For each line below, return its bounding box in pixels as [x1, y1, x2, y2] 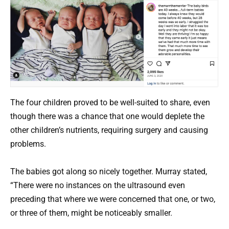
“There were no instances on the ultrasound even [10, 180, 185, 190]
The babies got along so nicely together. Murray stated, [10, 166, 207, 176]
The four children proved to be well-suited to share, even [10, 97, 210, 107]
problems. [10, 139, 46, 149]
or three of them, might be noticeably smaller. [10, 208, 172, 218]
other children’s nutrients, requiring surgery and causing [10, 125, 208, 135]
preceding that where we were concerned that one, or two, [10, 194, 215, 204]
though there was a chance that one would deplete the [10, 111, 204, 121]
